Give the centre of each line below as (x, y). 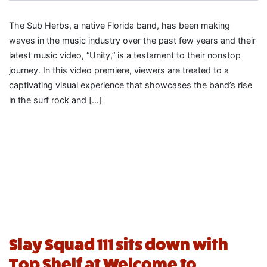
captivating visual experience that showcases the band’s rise (131, 85)
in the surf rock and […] (55, 100)
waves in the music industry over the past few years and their (132, 40)
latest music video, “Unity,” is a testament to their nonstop (125, 55)
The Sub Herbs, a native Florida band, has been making (119, 25)
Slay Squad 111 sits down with (119, 244)
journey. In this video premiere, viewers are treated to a (119, 70)
